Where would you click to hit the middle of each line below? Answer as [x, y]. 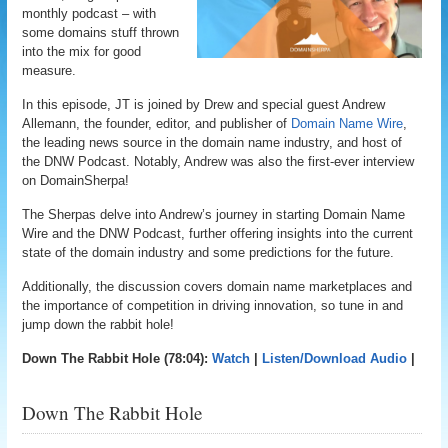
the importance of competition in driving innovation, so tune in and [213, 305]
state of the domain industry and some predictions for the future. [208, 252]
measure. [49, 70]
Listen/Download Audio [335, 358]
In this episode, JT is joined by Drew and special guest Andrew [204, 104]
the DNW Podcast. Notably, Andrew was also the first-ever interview [218, 161]
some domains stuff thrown [101, 32]
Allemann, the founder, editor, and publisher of [157, 123]
